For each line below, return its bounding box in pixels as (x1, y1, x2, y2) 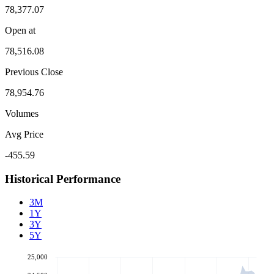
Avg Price (5, 128, 43, 139)
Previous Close (5, 66, 63, 77)
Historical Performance (5, 172, 120, 185)
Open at (5, 24, 35, 35)
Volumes (5, 108, 39, 119)
